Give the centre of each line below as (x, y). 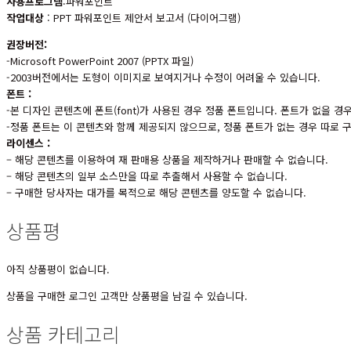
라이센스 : (28, 143)
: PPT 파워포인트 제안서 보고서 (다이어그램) (142, 18)
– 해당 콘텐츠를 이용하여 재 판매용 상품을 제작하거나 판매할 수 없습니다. (167, 160)
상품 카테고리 (63, 334)
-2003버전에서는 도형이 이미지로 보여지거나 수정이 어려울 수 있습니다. (163, 78)
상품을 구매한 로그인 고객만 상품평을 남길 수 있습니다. (127, 296)
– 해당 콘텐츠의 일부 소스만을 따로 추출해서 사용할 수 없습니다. (147, 176)
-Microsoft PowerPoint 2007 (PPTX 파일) (100, 61)
